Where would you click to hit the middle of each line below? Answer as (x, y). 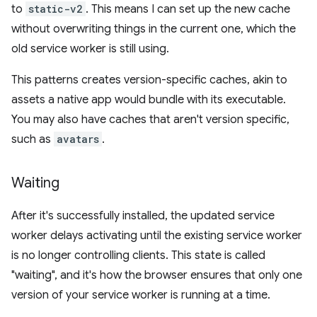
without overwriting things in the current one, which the (154, 29)
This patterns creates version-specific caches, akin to (149, 80)
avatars (78, 139)
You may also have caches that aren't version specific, (150, 119)
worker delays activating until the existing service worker (157, 235)
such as (33, 139)
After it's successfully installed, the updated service (143, 215)
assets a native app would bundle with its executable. (149, 99)
